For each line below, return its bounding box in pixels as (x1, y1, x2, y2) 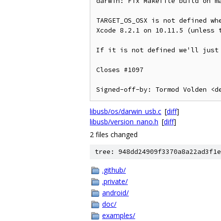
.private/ (102, 177, 128, 186)
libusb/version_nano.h (90, 117, 158, 126)
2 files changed (90, 130, 138, 139)
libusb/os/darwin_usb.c (90, 107, 161, 116)
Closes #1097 (96, 66, 144, 74)
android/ (102, 188, 129, 197)
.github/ (102, 165, 126, 175)
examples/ (102, 211, 135, 220)
